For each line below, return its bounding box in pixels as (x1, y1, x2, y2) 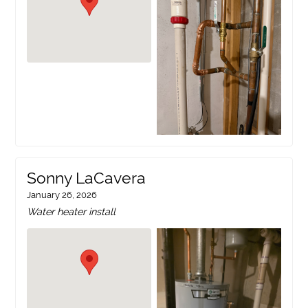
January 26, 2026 (27, 190, 98, 201)
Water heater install (27, 206, 116, 218)
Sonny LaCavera (27, 169, 146, 188)
